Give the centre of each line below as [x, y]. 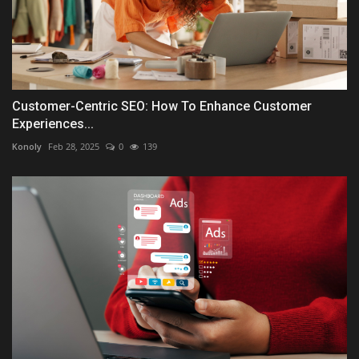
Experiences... [53, 124]
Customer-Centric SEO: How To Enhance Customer [162, 107]
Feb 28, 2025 [74, 147]
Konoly [27, 147]
